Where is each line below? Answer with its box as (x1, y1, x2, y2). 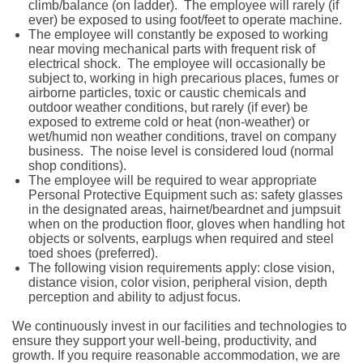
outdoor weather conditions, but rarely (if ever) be (28, 100, 308, 114)
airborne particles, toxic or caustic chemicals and (28, 86, 306, 100)
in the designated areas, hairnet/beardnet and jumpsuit (28, 203, 340, 216)
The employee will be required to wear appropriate (28, 173, 317, 187)
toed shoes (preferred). (28, 246, 158, 260)
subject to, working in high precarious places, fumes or (28, 71, 339, 85)
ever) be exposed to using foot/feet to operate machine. (28, 13, 342, 27)
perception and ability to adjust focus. (28, 290, 241, 304)
